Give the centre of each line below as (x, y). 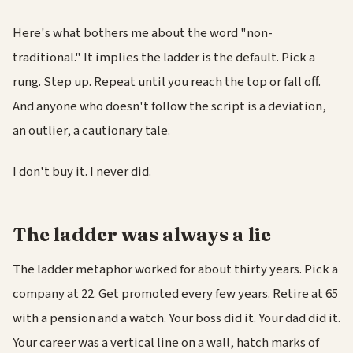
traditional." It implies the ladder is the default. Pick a (164, 58)
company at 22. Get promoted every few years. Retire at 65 (175, 294)
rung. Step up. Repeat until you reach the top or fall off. (167, 82)
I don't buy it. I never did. (82, 171)
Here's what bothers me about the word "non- (143, 33)
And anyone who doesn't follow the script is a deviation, (169, 107)
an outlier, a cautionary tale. (91, 131)
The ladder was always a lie (142, 234)
